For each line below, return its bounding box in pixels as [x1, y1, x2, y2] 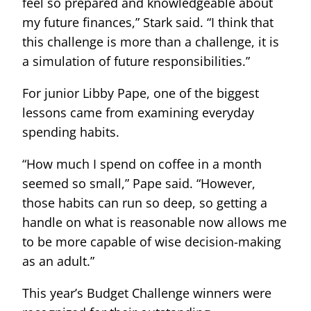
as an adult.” [22, 252, 94, 269]
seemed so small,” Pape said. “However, [22, 174, 255, 192]
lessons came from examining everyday [22, 103, 254, 121]
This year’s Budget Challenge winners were [22, 284, 271, 301]
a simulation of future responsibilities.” [22, 52, 250, 69]
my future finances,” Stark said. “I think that [22, 13, 274, 31]
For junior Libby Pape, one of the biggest [22, 84, 259, 101]
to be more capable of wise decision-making [22, 233, 281, 250]
